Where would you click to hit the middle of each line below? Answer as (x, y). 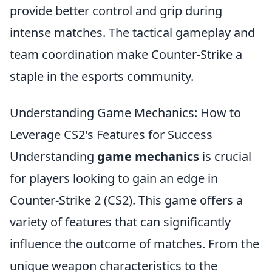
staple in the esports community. (102, 76)
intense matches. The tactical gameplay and (132, 32)
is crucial (225, 156)
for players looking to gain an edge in (114, 178)
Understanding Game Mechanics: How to (125, 113)
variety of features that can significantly (120, 222)
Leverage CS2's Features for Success (111, 134)
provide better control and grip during (116, 11)
